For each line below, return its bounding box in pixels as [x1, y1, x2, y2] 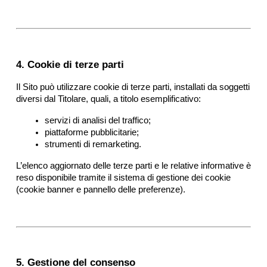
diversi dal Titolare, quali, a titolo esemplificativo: [15, 94, 201, 104]
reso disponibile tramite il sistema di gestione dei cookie [15, 172, 231, 182]
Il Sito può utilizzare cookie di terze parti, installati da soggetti [15, 82, 250, 92]
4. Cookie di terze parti [15, 58, 124, 70]
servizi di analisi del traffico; [44, 115, 151, 125]
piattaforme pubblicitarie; [44, 127, 139, 137]
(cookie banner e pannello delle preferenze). [15, 184, 185, 194]
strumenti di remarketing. [44, 139, 141, 149]
